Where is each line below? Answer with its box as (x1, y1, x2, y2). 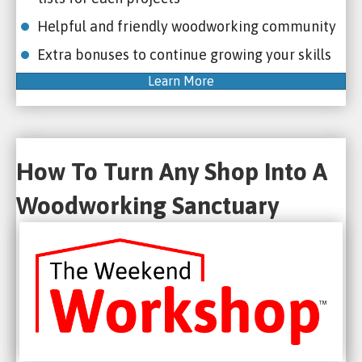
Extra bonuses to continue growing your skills (37, 46, 331, 64)
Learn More (148, 74, 214, 89)
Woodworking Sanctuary (16, 192, 279, 220)
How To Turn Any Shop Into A (16, 158, 327, 186)
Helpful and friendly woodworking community (37, 18, 336, 36)
